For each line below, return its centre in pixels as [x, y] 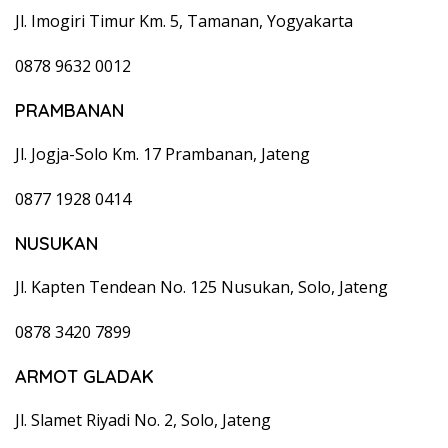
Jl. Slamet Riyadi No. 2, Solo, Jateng [143, 419]
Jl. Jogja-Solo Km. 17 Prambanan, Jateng [162, 153]
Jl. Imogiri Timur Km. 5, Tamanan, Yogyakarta [184, 20]
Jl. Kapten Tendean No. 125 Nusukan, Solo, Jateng [201, 286]
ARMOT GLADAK [84, 376]
